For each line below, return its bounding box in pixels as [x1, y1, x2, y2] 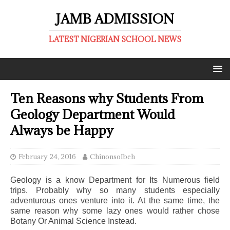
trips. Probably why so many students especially [10, 186, 220, 195]
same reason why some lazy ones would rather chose [10, 206, 220, 215]
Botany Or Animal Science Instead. [10, 217, 137, 225]
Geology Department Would [10, 106, 175, 123]
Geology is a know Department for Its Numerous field [10, 176, 220, 184]
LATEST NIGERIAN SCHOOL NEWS [49, 34, 181, 44]
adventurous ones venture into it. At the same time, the [10, 196, 220, 205]
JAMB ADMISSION [56, 10, 174, 27]
